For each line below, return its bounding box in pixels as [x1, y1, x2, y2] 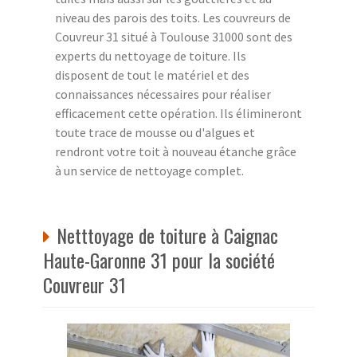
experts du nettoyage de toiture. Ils [55, 47, 246, 64]
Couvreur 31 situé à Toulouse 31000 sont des [55, 28, 292, 45]
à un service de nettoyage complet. [55, 162, 244, 178]
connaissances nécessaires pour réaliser [55, 85, 271, 102]
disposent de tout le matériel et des [55, 66, 249, 83]
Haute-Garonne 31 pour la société [43, 245, 275, 274]
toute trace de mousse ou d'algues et [55, 124, 255, 140]
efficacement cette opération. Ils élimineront [55, 104, 302, 121]
